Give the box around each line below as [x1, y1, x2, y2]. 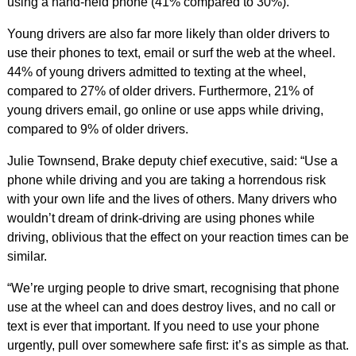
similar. [6, 250, 47, 263]
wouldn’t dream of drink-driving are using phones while [6, 211, 315, 225]
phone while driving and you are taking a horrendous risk [6, 173, 326, 187]
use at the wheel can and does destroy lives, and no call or [6, 300, 335, 314]
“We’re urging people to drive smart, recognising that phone [6, 281, 339, 295]
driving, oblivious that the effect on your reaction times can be [6, 230, 349, 244]
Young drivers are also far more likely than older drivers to [6, 27, 330, 41]
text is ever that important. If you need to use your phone [6, 319, 319, 333]
